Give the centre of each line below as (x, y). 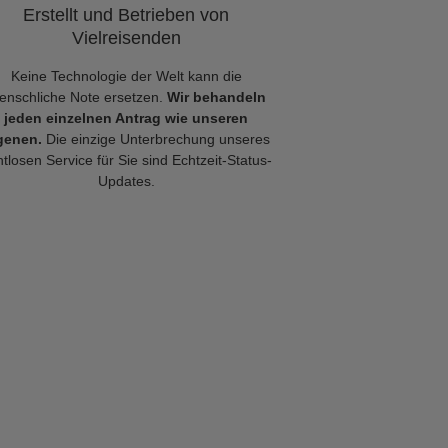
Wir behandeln (216, 97)
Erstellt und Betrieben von (126, 15)
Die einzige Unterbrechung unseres (155, 139)
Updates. (126, 181)
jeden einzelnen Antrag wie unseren (126, 118)
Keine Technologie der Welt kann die (126, 76)
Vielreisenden (126, 38)
